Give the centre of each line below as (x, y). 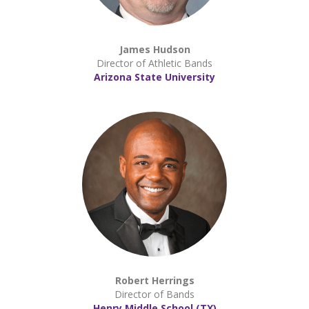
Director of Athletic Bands (154, 63)
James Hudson (154, 49)
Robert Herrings (154, 280)
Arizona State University (154, 77)
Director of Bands (154, 294)
